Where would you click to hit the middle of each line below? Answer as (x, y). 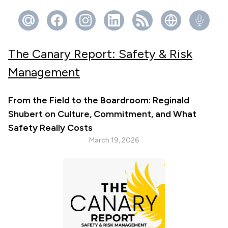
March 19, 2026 (114, 140)
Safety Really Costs (50, 128)
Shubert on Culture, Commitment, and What (102, 114)
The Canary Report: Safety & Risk (100, 54)
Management (44, 72)
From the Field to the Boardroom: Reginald (99, 100)
